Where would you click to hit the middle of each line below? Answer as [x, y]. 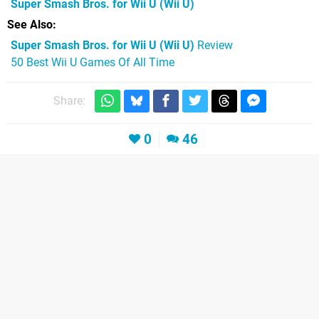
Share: [69, 101]
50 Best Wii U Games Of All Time [93, 62]
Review [214, 45]
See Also [30, 24]
